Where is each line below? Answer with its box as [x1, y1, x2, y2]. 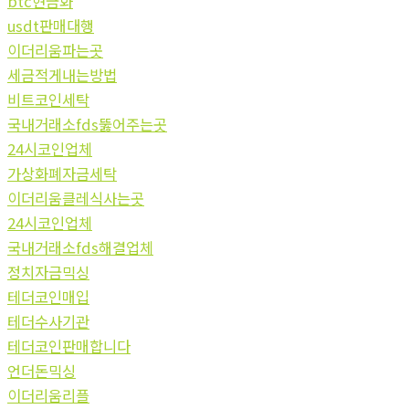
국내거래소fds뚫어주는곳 [7, 112, 167, 135]
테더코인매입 [7, 285, 89, 308]
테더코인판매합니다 [7, 334, 131, 357]
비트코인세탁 [7, 88, 89, 110]
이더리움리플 [7, 383, 89, 406]
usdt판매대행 [7, 14, 94, 37]
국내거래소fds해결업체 [7, 236, 153, 258]
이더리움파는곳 [7, 38, 103, 61]
